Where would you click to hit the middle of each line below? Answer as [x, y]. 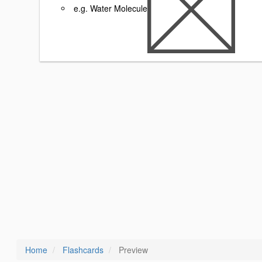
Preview [132, 250]
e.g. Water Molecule [109, 8]
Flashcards [83, 250]
